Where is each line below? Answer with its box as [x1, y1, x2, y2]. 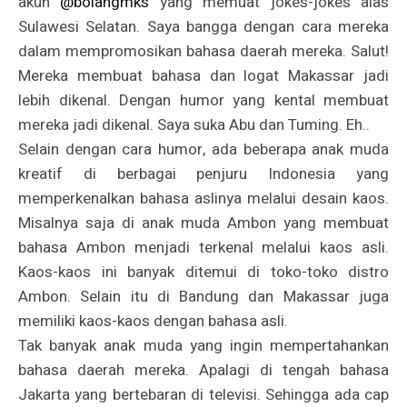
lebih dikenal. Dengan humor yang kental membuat [18, 89, 389, 113]
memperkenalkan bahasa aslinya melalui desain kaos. [18, 187, 389, 211]
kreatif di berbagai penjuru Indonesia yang [18, 163, 389, 186]
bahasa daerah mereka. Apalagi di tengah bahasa [18, 359, 389, 382]
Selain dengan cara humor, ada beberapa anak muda [18, 138, 389, 162]
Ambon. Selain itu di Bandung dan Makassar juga [18, 285, 389, 309]
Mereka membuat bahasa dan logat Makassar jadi [18, 65, 389, 88]
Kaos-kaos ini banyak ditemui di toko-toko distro [18, 261, 389, 284]
